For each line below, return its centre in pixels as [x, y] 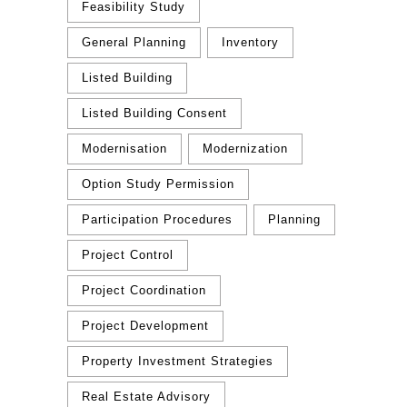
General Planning [134, 42]
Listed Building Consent [154, 113]
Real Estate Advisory [146, 397]
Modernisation [124, 149]
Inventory [251, 42]
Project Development [145, 326]
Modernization [246, 149]
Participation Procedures [157, 219]
